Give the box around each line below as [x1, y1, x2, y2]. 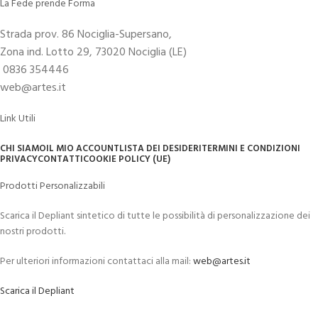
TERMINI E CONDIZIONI [202, 141, 300, 156]
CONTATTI [38, 151, 83, 167]
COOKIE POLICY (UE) [83, 151, 170, 167]
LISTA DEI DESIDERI [119, 141, 202, 156]
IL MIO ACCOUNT [46, 141, 119, 156]
